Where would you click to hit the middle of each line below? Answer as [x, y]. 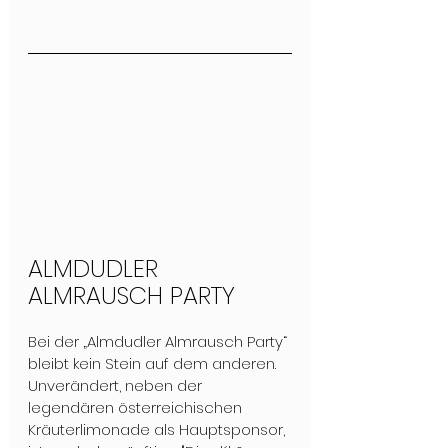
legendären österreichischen [137, 408]
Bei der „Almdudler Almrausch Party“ [159, 342]
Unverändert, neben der [117, 386]
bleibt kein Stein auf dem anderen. [154, 364]
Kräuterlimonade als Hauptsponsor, [158, 430]
